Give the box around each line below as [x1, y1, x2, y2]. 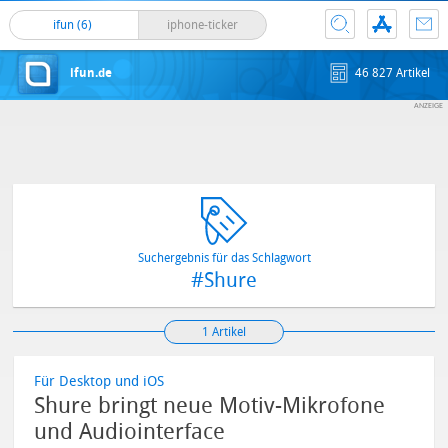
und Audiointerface [34, 419, 226, 445]
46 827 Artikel [355, 66, 431, 80]
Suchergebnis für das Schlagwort [137, 251, 311, 265]
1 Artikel [201, 325, 246, 339]
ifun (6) [52, 18, 95, 32]
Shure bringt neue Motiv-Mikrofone [34, 393, 386, 419]
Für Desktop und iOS [34, 373, 165, 390]
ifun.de [69, 66, 112, 80]
